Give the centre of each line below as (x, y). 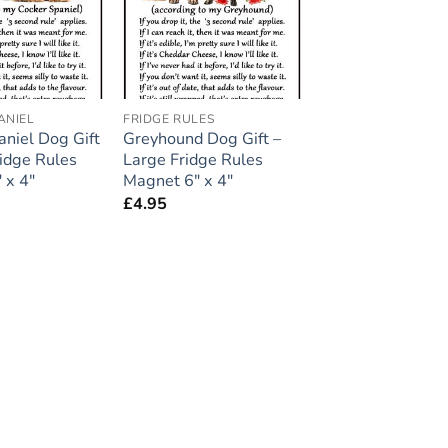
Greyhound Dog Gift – (201, 139)
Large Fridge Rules (192, 160)
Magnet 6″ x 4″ (177, 181)
